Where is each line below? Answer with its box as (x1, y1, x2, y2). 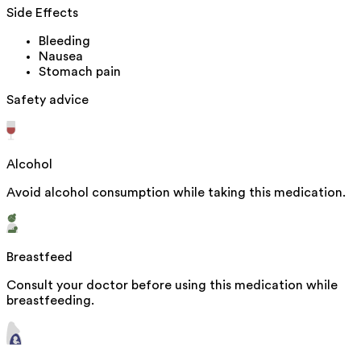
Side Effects (6, 6, 78, 20)
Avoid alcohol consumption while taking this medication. (6, 186, 346, 200)
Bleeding (39, 35, 90, 48)
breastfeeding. (6, 294, 94, 308)
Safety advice (6, 93, 89, 107)
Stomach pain (39, 65, 121, 79)
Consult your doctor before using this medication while (6, 279, 338, 293)
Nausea (39, 50, 83, 64)
